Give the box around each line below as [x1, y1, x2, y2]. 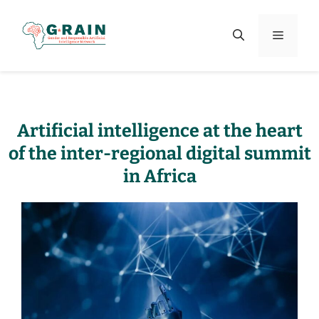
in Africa [122, 166, 197, 187]
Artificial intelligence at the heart [16, 120, 303, 142]
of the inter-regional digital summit [8, 143, 311, 164]
